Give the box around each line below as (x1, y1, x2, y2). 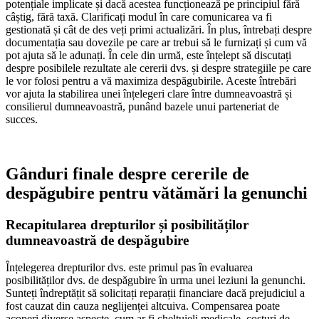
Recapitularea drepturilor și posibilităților (6, 216, 249, 232)
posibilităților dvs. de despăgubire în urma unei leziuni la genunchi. (6, 274, 305, 287)
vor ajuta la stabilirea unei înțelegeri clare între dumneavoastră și (6, 87, 292, 100)
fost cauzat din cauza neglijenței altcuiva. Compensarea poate (6, 300, 280, 313)
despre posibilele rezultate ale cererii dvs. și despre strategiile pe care (6, 61, 311, 74)
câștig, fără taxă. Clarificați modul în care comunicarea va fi (6, 10, 272, 23)
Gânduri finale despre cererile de (6, 164, 249, 183)
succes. (6, 113, 38, 125)
